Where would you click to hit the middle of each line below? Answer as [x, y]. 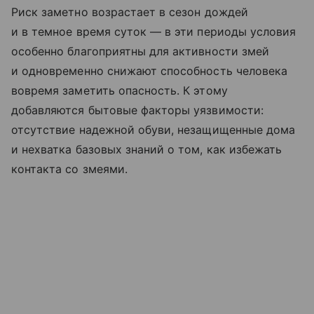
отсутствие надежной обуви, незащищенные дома [153, 130]
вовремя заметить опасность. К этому [120, 91]
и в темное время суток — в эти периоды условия [154, 32]
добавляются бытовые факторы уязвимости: [137, 110]
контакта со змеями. [69, 169]
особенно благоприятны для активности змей [140, 52]
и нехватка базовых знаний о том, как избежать [147, 150]
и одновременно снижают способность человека [150, 71]
